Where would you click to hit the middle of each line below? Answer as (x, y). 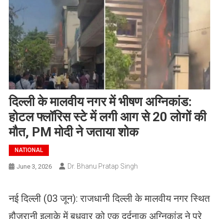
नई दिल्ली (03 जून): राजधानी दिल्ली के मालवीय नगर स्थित (109, 198)
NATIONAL (29, 150)
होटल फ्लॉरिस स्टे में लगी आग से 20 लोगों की (107, 117)
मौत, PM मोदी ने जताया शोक (73, 132)
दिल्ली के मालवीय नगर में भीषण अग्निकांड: (100, 101)
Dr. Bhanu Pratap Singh (102, 166)
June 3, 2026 (34, 166)
